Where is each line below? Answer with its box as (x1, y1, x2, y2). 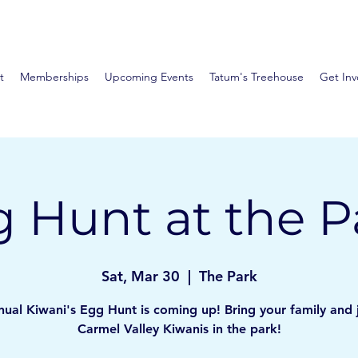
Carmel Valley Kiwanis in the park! (77, 321, 281, 337)
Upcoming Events (104, 70, 193, 84)
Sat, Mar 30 (101, 267, 180, 286)
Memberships (19, 70, 89, 84)
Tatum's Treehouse (209, 70, 304, 84)
